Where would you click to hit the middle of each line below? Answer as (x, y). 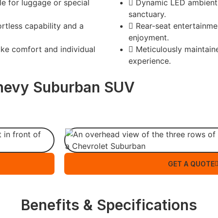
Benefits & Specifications (109, 205)
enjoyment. (149, 37)
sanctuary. (147, 14)
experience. (150, 61)
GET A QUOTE (191, 164)
